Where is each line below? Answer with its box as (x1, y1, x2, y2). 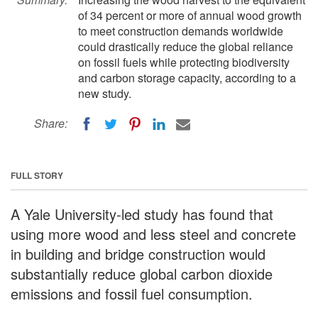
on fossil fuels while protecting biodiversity (78, 54, 290, 70)
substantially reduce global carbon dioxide (11, 263, 273, 284)
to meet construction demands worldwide (78, 23, 283, 39)
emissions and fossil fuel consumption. (11, 283, 253, 304)
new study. (78, 85, 131, 102)
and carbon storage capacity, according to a (78, 70, 296, 86)
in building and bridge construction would (11, 243, 265, 264)
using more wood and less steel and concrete (11, 223, 296, 244)
